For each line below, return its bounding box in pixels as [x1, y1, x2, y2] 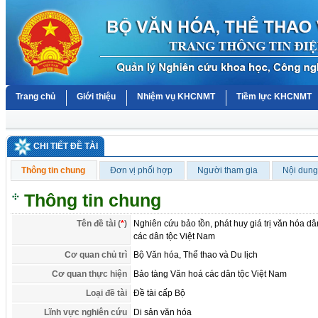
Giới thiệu [77, 92, 116, 102]
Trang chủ [16, 92, 56, 102]
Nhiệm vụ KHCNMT [137, 92, 216, 102]
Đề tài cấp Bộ [133, 288, 186, 299]
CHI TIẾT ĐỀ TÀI [33, 141, 99, 151]
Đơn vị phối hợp [110, 165, 173, 176]
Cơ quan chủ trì [65, 250, 128, 261]
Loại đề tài [86, 288, 128, 299]
